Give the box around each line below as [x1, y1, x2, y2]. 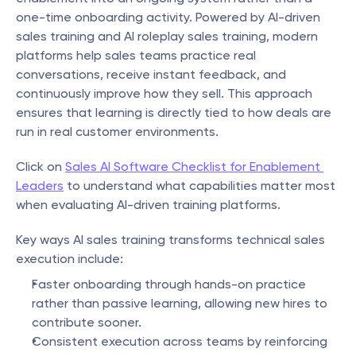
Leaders [16, 178, 64, 193]
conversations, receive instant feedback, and [16, 67, 286, 82]
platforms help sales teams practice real [16, 48, 256, 63]
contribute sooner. [32, 315, 141, 330]
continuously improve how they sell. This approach [16, 86, 312, 101]
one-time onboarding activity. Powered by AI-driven [16, 10, 320, 25]
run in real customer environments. [16, 124, 219, 139]
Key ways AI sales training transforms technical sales [16, 232, 325, 247]
